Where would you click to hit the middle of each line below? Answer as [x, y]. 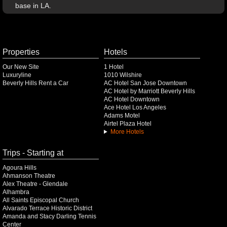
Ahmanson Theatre [29, 176]
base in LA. [33, 6]
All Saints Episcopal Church [41, 200]
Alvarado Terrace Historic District [47, 208]
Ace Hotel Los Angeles [135, 107]
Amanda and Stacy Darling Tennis [49, 216]
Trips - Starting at [33, 153]
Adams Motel [122, 116]
